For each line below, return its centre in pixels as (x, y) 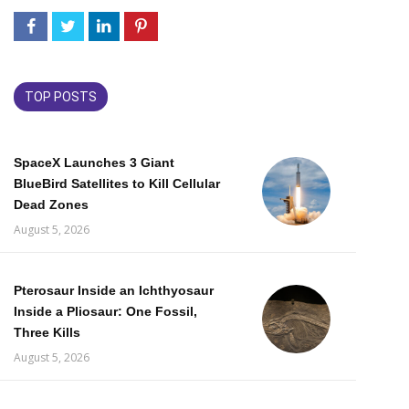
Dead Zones (51, 204)
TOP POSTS (61, 97)
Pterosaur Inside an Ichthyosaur (114, 290)
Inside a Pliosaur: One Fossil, (105, 311)
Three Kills (47, 332)
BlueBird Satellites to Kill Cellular (117, 184)
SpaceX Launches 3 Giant (94, 163)
